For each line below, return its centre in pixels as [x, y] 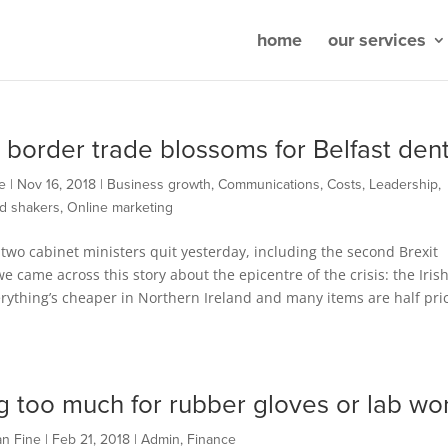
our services [377, 40]
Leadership [403, 184]
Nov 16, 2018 [56, 184]
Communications [268, 184]
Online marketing [119, 207]
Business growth [158, 184]
